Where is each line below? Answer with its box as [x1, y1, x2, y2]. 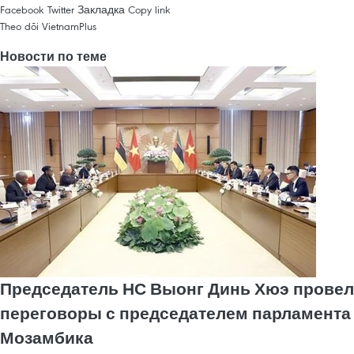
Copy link [128, 2, 171, 17]
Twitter [47, 2, 74, 17]
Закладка [77, 2, 125, 17]
